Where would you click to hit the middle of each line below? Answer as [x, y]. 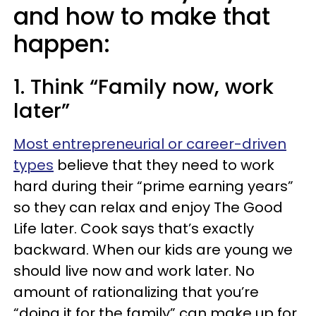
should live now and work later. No [134, 271]
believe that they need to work [164, 165]
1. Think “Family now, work [144, 87]
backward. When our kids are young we [153, 250]
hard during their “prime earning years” [153, 186]
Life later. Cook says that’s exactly [134, 229]
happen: [62, 44]
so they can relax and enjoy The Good [148, 207]
